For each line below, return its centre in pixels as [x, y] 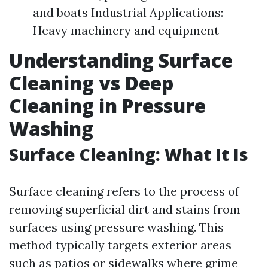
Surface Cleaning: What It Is [129, 154]
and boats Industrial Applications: [128, 12]
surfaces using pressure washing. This [116, 227]
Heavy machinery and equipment [126, 30]
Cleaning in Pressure [107, 106]
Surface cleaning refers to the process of [124, 191]
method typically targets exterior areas [120, 245]
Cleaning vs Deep [91, 83]
